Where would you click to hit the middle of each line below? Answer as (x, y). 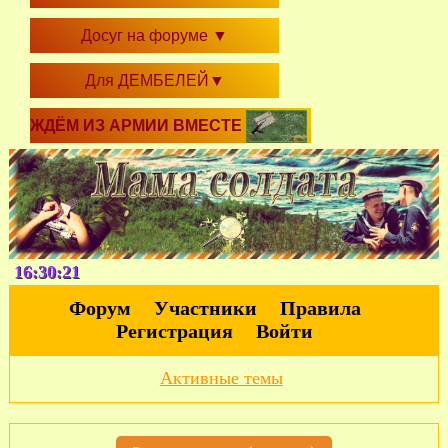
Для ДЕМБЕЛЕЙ (146, 80)
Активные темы (221, 378)
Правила (320, 308)
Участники (205, 308)
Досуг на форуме (147, 35)
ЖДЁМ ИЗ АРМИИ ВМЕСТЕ (138, 125)
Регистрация (175, 331)
